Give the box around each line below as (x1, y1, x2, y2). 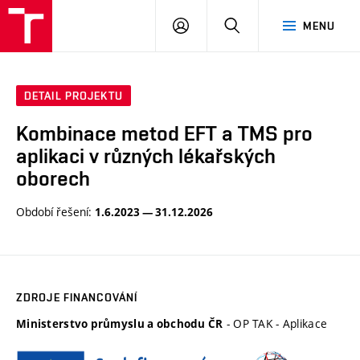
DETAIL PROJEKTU (24, 89, 123, 103)
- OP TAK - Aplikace (223, 315, 328, 331)
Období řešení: (16, 203, 95, 219)
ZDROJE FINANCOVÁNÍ (16, 290, 138, 304)
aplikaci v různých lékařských (16, 144, 276, 169)
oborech (16, 166, 90, 191)
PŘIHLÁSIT (188, 18, 246, 31)
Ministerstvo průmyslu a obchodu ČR (16, 316, 223, 331)
